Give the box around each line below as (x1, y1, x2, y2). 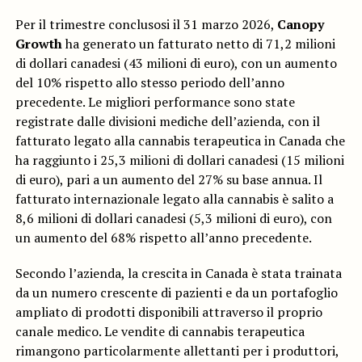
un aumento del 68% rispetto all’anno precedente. (15, 229, 312, 247)
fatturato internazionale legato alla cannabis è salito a (15, 190, 334, 208)
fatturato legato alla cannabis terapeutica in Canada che (15, 132, 345, 150)
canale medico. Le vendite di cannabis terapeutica (15, 322, 305, 341)
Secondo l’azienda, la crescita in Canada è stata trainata (15, 264, 342, 283)
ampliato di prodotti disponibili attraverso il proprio (15, 303, 322, 322)
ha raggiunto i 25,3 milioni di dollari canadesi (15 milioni (15, 151, 344, 170)
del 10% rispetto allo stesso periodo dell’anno (15, 74, 284, 92)
